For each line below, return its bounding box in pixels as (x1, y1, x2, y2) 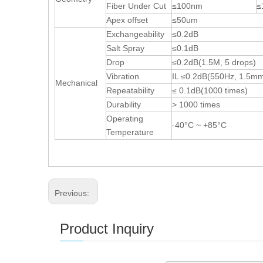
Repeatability (106, 85, 154, 95)
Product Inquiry (60, 220, 154, 237)
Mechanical (55, 77, 97, 87)
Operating (106, 113, 143, 123)
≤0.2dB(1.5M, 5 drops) (172, 57, 256, 67)
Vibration (106, 71, 139, 81)
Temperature (106, 127, 154, 137)
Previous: (55, 188, 92, 198)
